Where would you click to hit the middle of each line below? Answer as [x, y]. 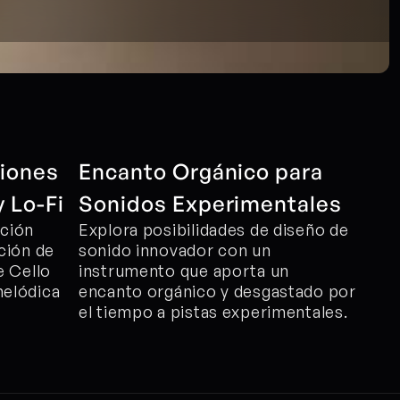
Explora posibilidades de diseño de [214, 229]
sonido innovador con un [175, 250]
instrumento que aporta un [184, 271]
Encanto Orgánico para [201, 171]
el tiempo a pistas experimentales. [213, 312]
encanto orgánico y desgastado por [217, 291]
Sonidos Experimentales [211, 204]
